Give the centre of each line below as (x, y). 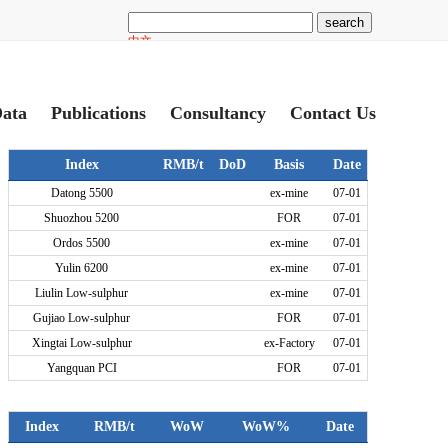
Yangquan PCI (81, 367)
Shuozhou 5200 (81, 217)
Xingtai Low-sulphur (81, 342)
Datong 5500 (81, 192)
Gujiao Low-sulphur (81, 317)
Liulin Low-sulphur (81, 292)
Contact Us (333, 113)
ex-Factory (289, 342)
